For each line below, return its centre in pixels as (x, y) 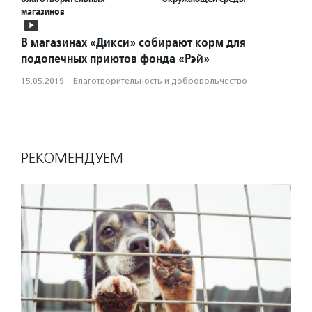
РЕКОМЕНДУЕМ (72, 158)
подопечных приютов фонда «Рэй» (115, 58)
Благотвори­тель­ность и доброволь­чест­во (160, 81)
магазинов (43, 11)
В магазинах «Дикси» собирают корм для (133, 42)
